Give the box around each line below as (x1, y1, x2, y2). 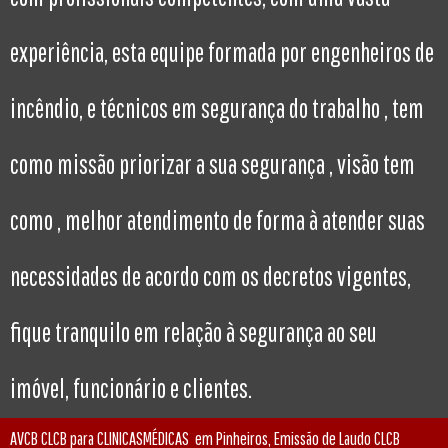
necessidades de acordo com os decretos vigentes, (10, 261, 411, 292)
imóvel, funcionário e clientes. (10, 373, 252, 404)
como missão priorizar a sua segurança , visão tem (10, 149, 415, 180)
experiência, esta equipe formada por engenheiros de (10, 37, 434, 68)
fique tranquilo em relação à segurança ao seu (10, 317, 377, 348)
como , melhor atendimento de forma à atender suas (10, 205, 425, 236)
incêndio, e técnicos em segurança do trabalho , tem (10, 93, 424, 124)
